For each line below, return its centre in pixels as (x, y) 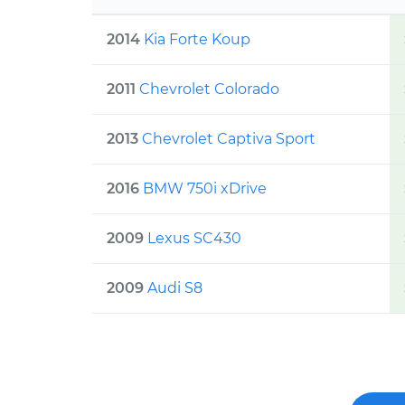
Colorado (247, 89)
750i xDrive (227, 188)
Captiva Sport (266, 139)
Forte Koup (210, 39)
